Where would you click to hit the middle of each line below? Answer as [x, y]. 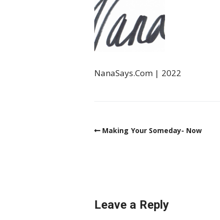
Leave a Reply [132, 205]
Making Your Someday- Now [152, 130]
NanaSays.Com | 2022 [138, 73]
